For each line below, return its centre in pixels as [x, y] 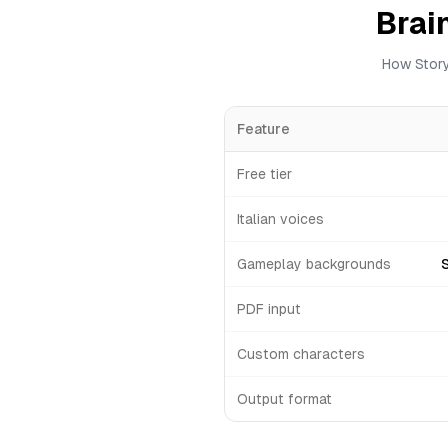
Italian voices [280, 219]
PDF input [269, 309]
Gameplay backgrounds [314, 264]
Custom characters [301, 354]
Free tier [264, 174]
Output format [284, 399]
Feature [263, 129]
